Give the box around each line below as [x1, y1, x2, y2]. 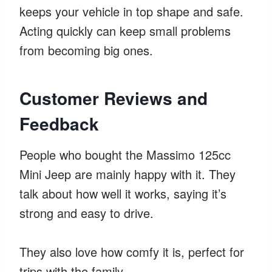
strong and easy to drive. [19, 203, 154, 222]
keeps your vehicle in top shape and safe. [19, 2, 243, 20]
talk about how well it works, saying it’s [19, 184, 226, 202]
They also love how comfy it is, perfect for [19, 242, 244, 260]
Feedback [19, 110, 99, 136]
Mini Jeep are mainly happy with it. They [19, 165, 236, 183]
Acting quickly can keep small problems [19, 21, 231, 39]
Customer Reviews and [19, 85, 208, 110]
